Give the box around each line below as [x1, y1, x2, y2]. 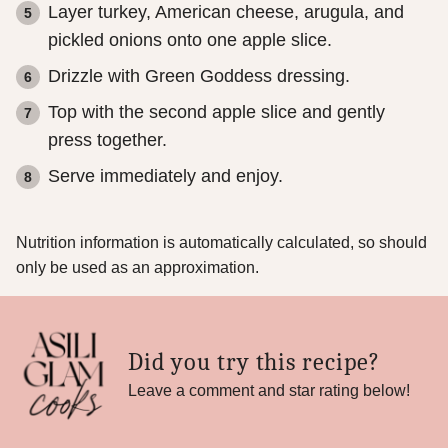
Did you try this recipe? [128, 348, 381, 377]
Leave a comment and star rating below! [128, 382, 410, 400]
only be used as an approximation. [16, 259, 259, 277]
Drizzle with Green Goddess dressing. [48, 66, 350, 87]
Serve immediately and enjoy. [48, 166, 283, 187]
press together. [48, 130, 167, 151]
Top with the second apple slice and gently [48, 102, 385, 123]
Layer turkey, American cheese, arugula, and [48, 2, 404, 23]
